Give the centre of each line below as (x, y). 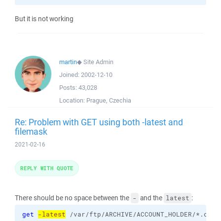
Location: (73, 100)
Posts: (69, 88)
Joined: (70, 75)
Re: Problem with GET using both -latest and (99, 122)
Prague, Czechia (109, 100)
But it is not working (44, 19)
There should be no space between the (73, 198)
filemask (31, 131)
